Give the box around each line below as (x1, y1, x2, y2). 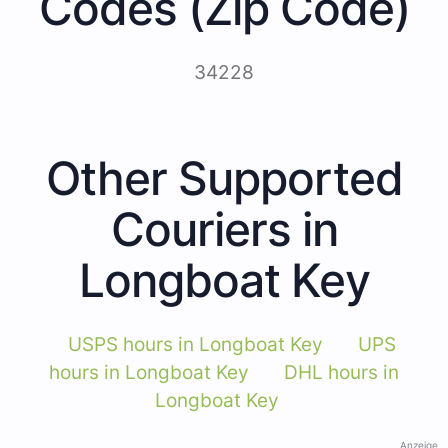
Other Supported (45, 149, 403, 206)
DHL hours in (284, 360, 399, 384)
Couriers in (110, 200, 338, 257)
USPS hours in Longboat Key (67, 332, 323, 356)
